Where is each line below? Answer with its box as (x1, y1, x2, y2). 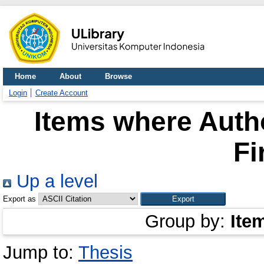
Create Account (35, 88, 88, 97)
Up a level (11, 171, 98, 192)
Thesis (78, 242, 133, 263)
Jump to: (3, 242, 78, 263)
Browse (105, 72, 132, 81)
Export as (3, 194, 36, 203)
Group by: (145, 211, 230, 232)
